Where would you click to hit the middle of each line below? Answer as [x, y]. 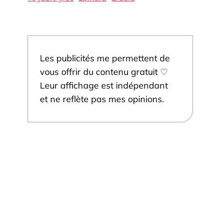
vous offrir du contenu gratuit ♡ [104, 72]
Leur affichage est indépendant [104, 85]
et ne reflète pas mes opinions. [102, 99]
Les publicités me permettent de [105, 58]
